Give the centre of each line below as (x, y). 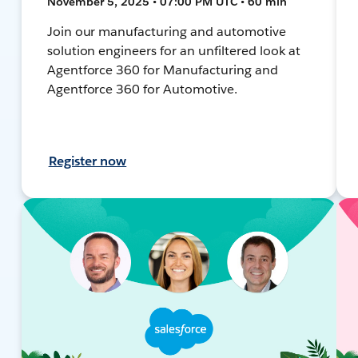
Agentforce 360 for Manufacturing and (162, 70)
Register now (88, 161)
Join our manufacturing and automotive (166, 31)
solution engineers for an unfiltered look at (173, 50)
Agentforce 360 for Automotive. (142, 89)
